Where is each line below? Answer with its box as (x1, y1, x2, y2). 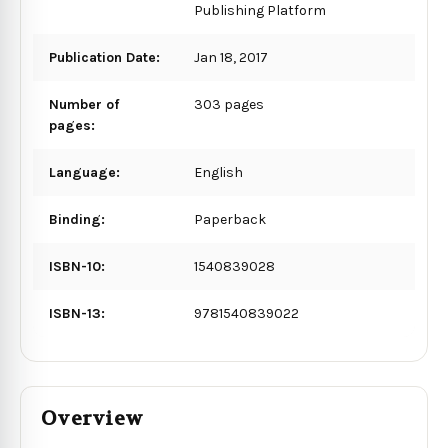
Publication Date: (49, 48, 160, 66)
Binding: (49, 210, 105, 228)
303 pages (194, 95, 265, 113)
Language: (49, 163, 120, 181)
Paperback (194, 210, 267, 228)
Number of (49, 95, 119, 113)
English (194, 163, 244, 181)
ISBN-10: (49, 257, 105, 275)
